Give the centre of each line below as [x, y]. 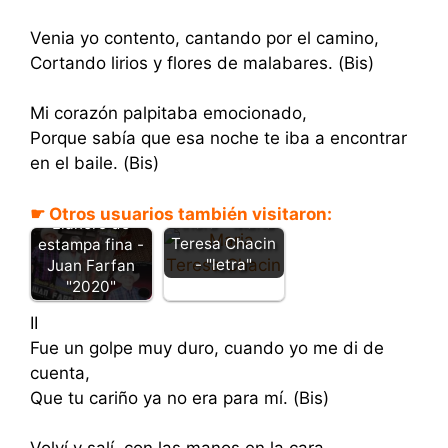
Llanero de [91, 223]
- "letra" [224, 264]
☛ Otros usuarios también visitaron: [181, 213]
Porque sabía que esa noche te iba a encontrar [218, 138]
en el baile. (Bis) [94, 163]
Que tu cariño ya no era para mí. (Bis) [179, 397]
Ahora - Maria [223, 222]
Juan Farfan [91, 265]
